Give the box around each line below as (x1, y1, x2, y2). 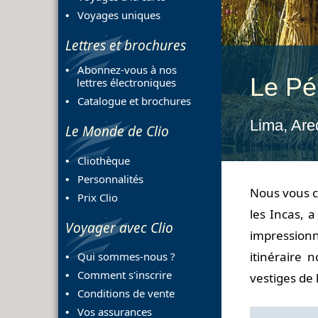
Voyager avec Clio (65, 217, 173, 237)
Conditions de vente (77, 285, 175, 300)
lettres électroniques (65, 75, 176, 90)
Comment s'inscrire (77, 267, 172, 282)
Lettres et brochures (65, 35, 186, 55)
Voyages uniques (77, 8, 160, 23)
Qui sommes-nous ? (77, 248, 175, 263)
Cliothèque (77, 153, 130, 168)
